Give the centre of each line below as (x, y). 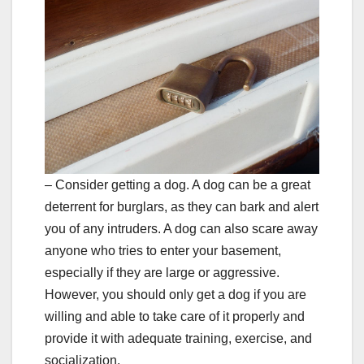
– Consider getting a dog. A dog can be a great (178, 184)
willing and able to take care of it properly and (175, 316)
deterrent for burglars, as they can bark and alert (182, 206)
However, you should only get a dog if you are (175, 294)
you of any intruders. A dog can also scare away (181, 228)
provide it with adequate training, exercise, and (178, 338)
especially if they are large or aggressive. (162, 272)
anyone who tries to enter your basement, (163, 250)
